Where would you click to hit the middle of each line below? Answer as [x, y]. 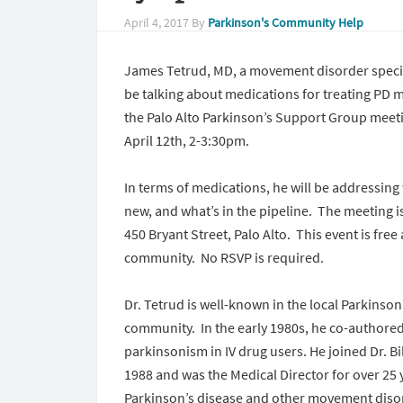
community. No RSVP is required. [224, 257]
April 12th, [157, 140]
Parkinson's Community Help [286, 22]
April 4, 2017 [157, 22]
